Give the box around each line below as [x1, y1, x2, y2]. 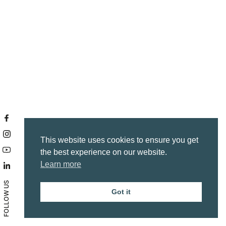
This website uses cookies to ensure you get [40, 136, 198, 145]
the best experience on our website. [40, 148, 167, 157]
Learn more [40, 160, 81, 169]
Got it [111, 188, 131, 196]
